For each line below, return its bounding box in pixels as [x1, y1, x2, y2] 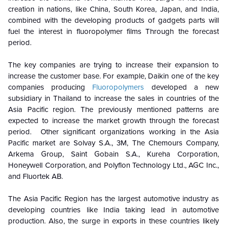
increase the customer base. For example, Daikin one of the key [8, 71, 219, 81]
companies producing [8, 83, 93, 92]
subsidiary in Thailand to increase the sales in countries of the [8, 94, 219, 103]
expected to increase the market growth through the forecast [8, 116, 219, 126]
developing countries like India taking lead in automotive [8, 205, 219, 215]
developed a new [144, 83, 219, 92]
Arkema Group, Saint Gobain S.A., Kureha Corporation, [8, 149, 219, 159]
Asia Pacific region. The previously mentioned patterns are [8, 105, 219, 115]
